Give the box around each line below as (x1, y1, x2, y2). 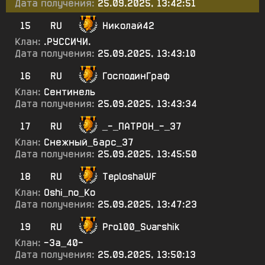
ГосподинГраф (102, 70, 170, 82)
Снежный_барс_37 (44, 136, 134, 148)
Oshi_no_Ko (44, 186, 95, 199)
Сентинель (44, 86, 95, 98)
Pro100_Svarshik (102, 221, 180, 233)
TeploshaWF (102, 170, 157, 183)
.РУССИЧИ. (44, 35, 91, 48)
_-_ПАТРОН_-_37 (102, 120, 182, 132)
